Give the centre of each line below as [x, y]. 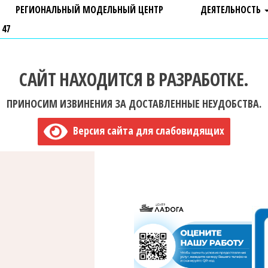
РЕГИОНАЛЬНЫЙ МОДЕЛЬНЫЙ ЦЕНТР [89, 10]
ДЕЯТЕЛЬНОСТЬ [232, 10]
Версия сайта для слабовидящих [146, 131]
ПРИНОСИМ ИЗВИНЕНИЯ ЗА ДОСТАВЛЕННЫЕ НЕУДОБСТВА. [134, 104]
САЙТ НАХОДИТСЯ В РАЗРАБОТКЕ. [134, 80]
